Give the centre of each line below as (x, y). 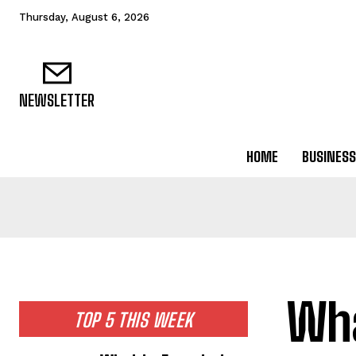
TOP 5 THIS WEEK (133, 320)
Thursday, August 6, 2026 (84, 17)
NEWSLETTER (57, 100)
